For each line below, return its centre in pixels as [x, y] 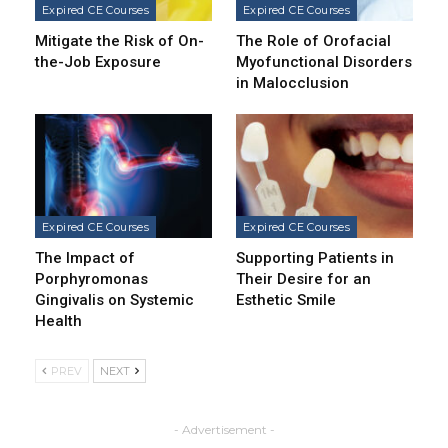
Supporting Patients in [315, 258]
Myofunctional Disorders [324, 62]
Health [58, 321]
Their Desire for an [303, 279]
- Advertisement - [224, 430]
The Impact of [85, 258]
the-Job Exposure [98, 62]
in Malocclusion [292, 83]
